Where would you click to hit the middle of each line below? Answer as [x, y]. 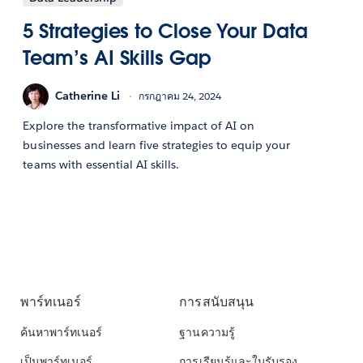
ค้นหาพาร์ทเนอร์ [61, 333]
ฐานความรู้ [207, 333]
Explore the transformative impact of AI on [139, 125]
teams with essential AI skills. [101, 164]
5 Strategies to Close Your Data [165, 31]
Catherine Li [88, 96]
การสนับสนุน [216, 302]
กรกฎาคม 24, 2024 [180, 96]
